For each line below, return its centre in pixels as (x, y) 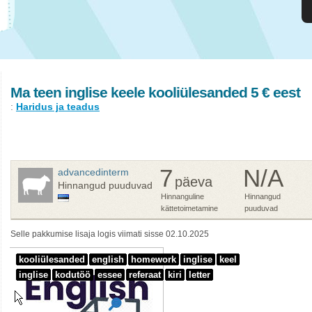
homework (154, 259)
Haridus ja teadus (58, 107)
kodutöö (73, 275)
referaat (145, 275)
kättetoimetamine (189, 208)
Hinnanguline (182, 196)
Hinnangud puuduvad (105, 185)
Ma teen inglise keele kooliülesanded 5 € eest (155, 92)
